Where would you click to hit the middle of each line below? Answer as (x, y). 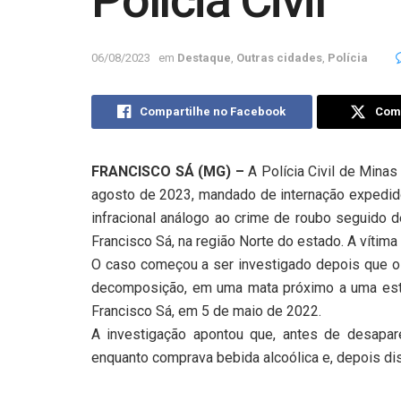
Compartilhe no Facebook (213, 112)
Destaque (204, 58)
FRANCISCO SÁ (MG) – (168, 172)
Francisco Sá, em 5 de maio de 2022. (206, 311)
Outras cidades (279, 58)
